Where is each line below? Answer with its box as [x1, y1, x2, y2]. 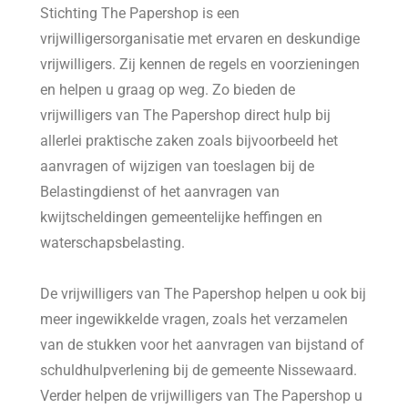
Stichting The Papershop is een [40, 4, 240, 22]
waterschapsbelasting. [40, 233, 186, 251]
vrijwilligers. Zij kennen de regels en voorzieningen [40, 55, 361, 73]
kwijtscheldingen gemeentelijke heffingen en [40, 208, 323, 226]
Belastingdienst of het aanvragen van [40, 182, 280, 200]
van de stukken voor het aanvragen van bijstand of [40, 335, 365, 353]
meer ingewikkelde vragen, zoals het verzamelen [40, 310, 349, 328]
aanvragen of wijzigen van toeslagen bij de [40, 157, 315, 175]
